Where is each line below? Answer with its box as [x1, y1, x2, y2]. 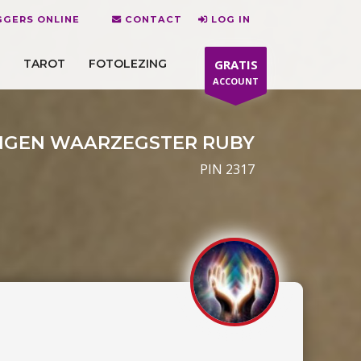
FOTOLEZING [89, 56, 167, 71]
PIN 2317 [200, 160, 255, 178]
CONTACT [125, 13, 182, 25]
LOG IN [211, 13, 251, 25]
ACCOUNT [213, 75, 259, 87]
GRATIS [214, 56, 258, 73]
